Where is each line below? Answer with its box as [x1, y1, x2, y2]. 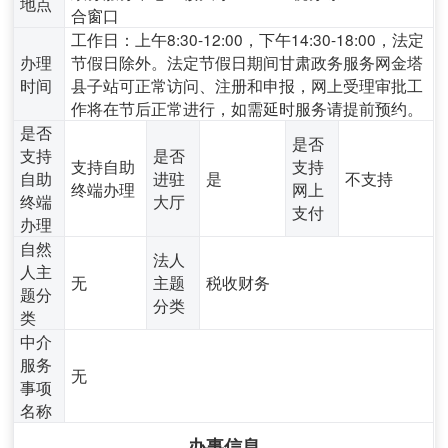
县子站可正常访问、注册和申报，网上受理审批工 [71, 73, 424, 96]
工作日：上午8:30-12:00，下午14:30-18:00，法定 [71, 27, 425, 50]
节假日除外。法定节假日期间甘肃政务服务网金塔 [71, 50, 424, 73]
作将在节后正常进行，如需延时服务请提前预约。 [71, 96, 424, 119]
